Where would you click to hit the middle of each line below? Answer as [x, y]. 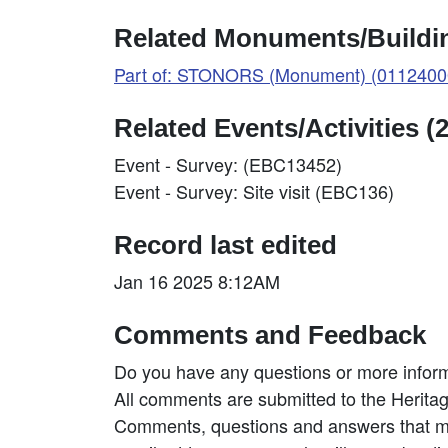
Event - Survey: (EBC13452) [228, 164]
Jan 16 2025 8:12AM [197, 281]
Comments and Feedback [270, 335]
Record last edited [225, 245]
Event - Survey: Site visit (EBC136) [254, 191]
